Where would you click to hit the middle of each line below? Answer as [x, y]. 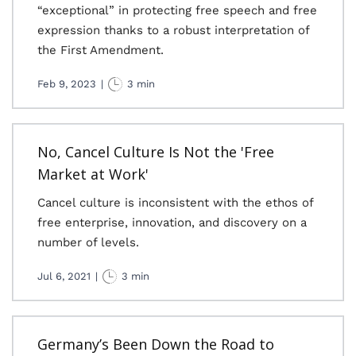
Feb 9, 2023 [67, 84]
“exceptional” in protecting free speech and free [177, 10]
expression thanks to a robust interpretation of [173, 30]
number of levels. [88, 242]
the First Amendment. [101, 50]
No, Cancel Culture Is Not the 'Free [156, 152]
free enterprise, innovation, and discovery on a [172, 222]
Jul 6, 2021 [64, 276]
